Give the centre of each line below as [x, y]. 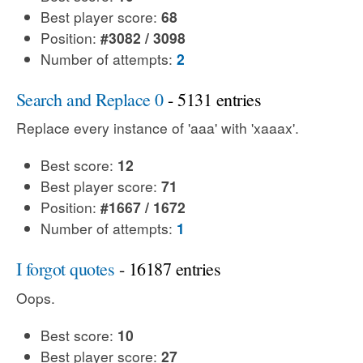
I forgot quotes [66, 269]
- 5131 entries [212, 99]
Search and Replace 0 [90, 99]
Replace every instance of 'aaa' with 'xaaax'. [158, 128]
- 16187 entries [168, 269]
